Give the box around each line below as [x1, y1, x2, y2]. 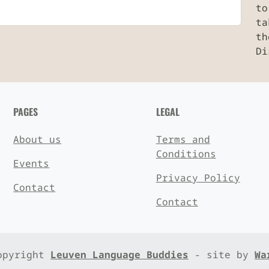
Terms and [156, 133, 210, 147]
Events [13, 157, 50, 171]
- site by [189, 248, 255, 262]
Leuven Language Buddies [50, 248, 189, 262]
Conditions [156, 147, 216, 161]
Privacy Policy [156, 171, 240, 185]
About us [13, 133, 62, 147]
